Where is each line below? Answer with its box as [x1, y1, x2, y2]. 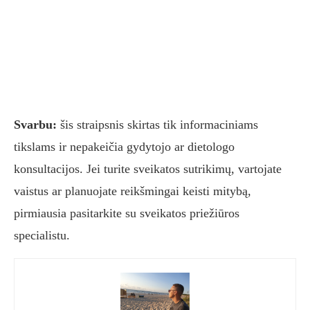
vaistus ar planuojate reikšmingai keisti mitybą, [14, 184, 251, 199]
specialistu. [14, 228, 70, 243]
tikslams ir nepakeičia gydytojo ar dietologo [14, 140, 235, 154]
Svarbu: [14, 118, 57, 132]
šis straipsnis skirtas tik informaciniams [57, 118, 258, 132]
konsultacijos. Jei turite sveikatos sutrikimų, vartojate [14, 162, 282, 176]
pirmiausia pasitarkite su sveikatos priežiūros [14, 206, 239, 221]
